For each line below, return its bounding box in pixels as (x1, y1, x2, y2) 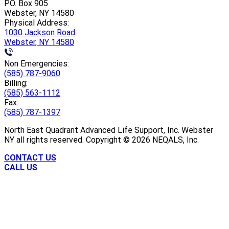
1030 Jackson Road (4, 27, 75, 37)
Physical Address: (4, 17, 69, 28)
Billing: (4, 78, 28, 88)
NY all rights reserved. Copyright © (4, 134, 132, 145)
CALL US (4, 162, 37, 172)
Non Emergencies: (4, 58, 69, 68)
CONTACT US (4, 152, 56, 163)
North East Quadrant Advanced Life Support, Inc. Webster (4, 125, 213, 135)
